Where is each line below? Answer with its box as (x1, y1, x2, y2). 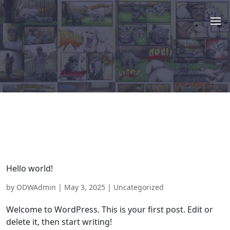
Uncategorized (113, 182, 164, 192)
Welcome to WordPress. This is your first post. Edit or (6, 204, 213, 215)
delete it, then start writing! (6, 216, 112, 227)
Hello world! (6, 163, 53, 174)
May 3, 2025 (64, 182, 105, 192)
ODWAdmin (16, 182, 56, 192)
